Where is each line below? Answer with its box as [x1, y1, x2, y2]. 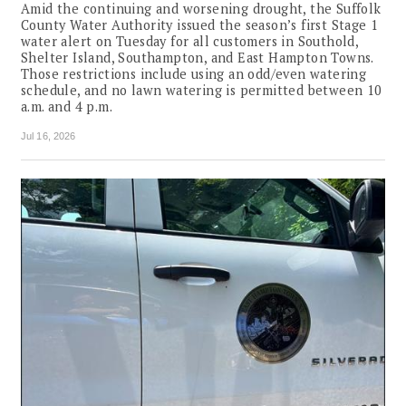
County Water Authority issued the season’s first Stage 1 [21, 16, 379, 34]
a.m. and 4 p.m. [21, 98, 113, 116]
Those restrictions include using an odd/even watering [21, 65, 367, 83]
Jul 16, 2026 [21, 130, 76, 142]
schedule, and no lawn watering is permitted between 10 [21, 82, 382, 100]
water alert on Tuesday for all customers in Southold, [21, 33, 359, 51]
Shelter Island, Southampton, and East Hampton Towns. [21, 49, 373, 67]
